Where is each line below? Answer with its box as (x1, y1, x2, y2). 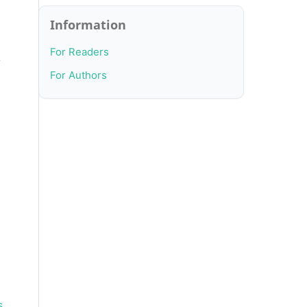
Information (50, 15, 126, 33)
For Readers (50, 45, 109, 58)
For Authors (50, 69, 107, 82)
